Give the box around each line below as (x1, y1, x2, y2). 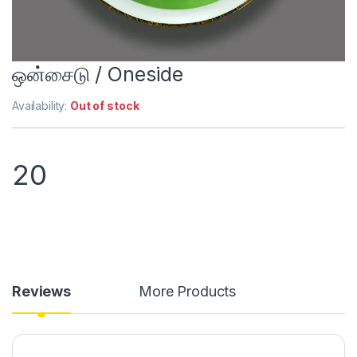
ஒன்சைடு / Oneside (12, 62, 184, 87)
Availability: (12, 99, 71, 113)
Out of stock (70, 99, 139, 113)
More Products (139, 283, 237, 300)
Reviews (12, 283, 72, 300)
